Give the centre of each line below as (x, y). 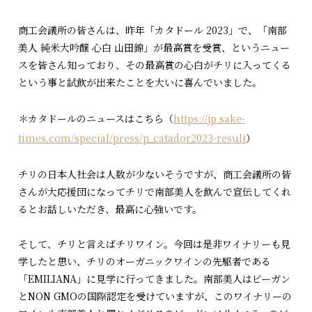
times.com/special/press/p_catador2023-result (132, 138)
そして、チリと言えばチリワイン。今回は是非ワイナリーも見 (155, 243)
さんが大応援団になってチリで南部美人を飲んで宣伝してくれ (155, 191)
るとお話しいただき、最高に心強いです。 (110, 209)
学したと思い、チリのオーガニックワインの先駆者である (145, 261)
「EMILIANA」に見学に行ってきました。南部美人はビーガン (155, 278)
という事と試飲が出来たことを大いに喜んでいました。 (140, 83)
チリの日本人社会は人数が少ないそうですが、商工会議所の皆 (155, 174)
